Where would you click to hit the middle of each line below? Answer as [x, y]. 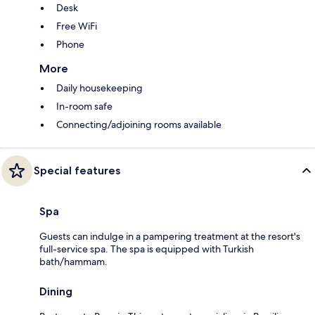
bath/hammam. [73, 262]
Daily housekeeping [99, 88]
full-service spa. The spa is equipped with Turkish [147, 249]
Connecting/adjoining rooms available [139, 125]
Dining [56, 292]
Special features [77, 171]
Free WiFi [77, 26]
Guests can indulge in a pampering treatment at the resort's [170, 237]
